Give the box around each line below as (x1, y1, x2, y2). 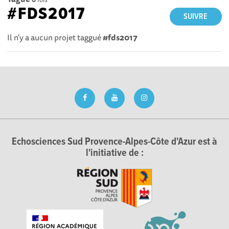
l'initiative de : (85, 147, 144, 160)
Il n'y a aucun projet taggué (7, 30, 103, 44)
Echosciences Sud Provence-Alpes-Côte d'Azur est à (12, 135, 217, 149)
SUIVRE (184, 11, 208, 22)
